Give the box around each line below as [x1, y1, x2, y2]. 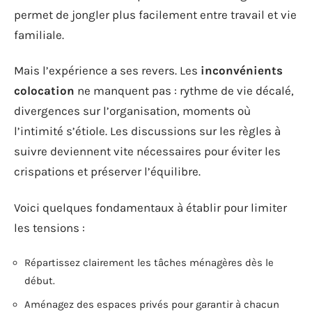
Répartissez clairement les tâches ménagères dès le [24, 256, 274, 269]
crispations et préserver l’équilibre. [14, 164, 201, 178]
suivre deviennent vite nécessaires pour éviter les [14, 144, 281, 158]
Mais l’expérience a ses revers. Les [14, 63, 201, 77]
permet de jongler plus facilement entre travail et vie [14, 7, 297, 22]
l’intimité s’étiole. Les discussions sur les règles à [14, 124, 281, 138]
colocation [14, 84, 75, 97]
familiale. [14, 27, 64, 42]
